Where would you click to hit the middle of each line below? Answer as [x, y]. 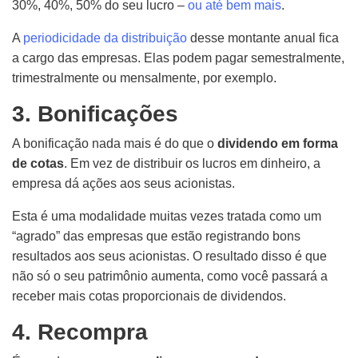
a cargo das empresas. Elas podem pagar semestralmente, [178, 58]
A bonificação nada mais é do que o [115, 143]
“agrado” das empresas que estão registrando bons [156, 236]
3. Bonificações [95, 114]
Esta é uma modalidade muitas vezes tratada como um [167, 216]
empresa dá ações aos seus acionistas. [123, 183]
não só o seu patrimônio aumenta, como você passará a [170, 276]
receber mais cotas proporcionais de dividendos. [149, 296]
